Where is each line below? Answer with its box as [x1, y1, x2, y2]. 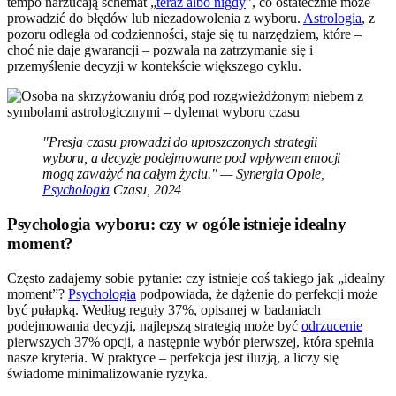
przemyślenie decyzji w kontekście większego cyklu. [7, 58, 301, 74]
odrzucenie [301, 317, 362, 333]
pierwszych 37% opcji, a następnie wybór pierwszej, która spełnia [7, 333, 374, 349]
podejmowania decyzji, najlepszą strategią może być [7, 317, 301, 333]
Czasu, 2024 [110, 182, 182, 198]
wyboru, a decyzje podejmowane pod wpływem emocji [42, 150, 341, 166]
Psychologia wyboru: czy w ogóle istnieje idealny [7, 215, 346, 234]
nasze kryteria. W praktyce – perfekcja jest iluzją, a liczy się [7, 349, 339, 365]
